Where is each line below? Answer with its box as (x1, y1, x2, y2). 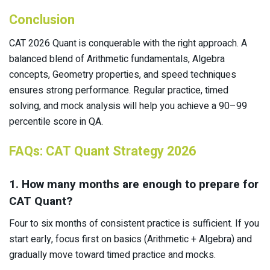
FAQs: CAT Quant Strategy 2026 (9, 142, 196, 162)
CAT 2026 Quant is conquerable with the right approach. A (9, 36, 247, 51)
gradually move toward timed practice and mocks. (9, 247, 216, 262)
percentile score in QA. (9, 114, 103, 129)
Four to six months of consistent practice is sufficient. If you (9, 216, 259, 231)
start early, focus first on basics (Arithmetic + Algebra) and (9, 231, 252, 246)
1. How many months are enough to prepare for (9, 176, 259, 193)
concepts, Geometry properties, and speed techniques (9, 67, 236, 82)
